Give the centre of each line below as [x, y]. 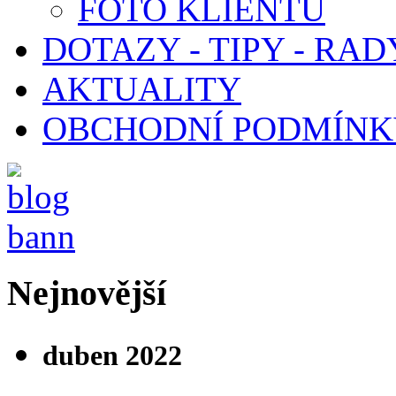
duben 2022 [112, 356]
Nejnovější [87, 293]
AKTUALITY [142, 88]
